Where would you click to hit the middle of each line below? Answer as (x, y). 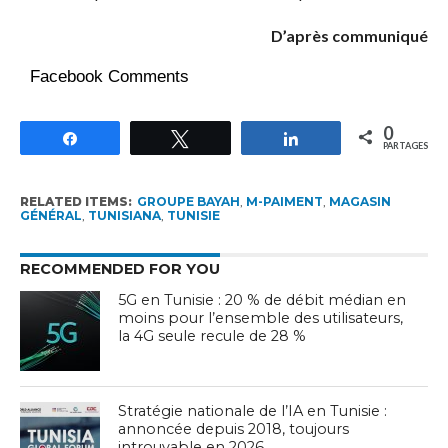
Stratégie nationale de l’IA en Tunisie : (253, 411)
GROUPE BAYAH (188, 201)
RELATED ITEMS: (75, 201)
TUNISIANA (124, 215)
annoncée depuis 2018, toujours (234, 429)
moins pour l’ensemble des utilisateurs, (261, 318)
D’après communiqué (350, 35)
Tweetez (229, 137)
